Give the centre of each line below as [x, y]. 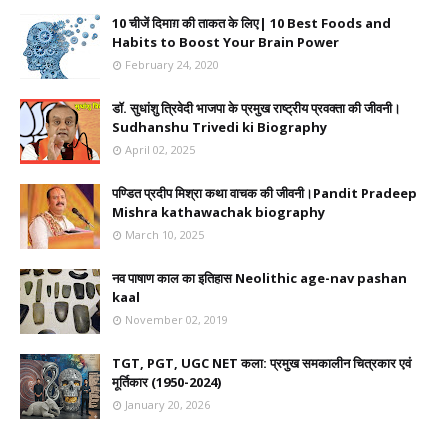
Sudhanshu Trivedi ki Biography [219, 126]
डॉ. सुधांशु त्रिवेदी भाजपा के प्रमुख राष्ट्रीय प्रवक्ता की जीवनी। [256, 107]
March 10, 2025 [164, 234]
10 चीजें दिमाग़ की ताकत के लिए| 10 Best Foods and [251, 22]
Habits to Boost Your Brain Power [225, 41]
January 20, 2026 [167, 404]
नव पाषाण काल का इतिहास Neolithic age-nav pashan [259, 277]
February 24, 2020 [172, 64]
